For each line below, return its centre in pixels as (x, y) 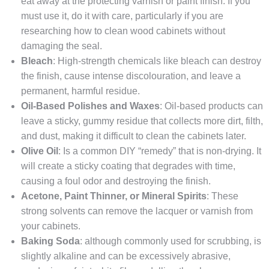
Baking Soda (50, 241)
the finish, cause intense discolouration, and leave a (131, 76)
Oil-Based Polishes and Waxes (90, 106)
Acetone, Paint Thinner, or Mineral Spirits (114, 196)
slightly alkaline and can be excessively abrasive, (126, 256)
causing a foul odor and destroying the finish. (116, 181)
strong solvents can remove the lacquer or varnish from (137, 211)
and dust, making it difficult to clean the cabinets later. (134, 136)
